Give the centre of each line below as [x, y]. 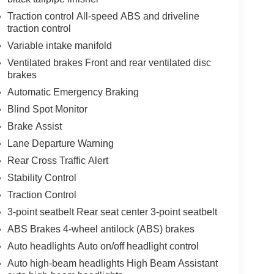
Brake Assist [34, 126]
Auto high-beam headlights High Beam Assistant [112, 263]
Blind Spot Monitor [47, 109]
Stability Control [42, 177]
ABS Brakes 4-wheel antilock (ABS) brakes [101, 229]
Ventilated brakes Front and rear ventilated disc [109, 62]
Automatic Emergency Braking [73, 92]
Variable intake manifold [59, 45]
